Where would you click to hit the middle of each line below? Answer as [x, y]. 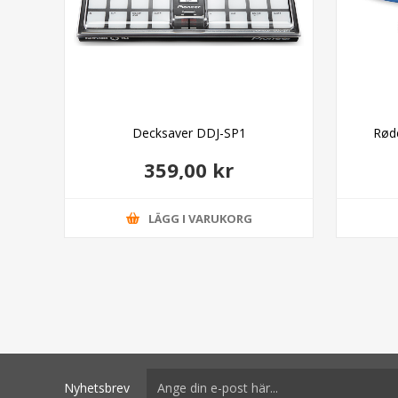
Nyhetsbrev [97, 387]
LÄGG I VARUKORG [200, 218]
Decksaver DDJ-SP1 [189, 133]
